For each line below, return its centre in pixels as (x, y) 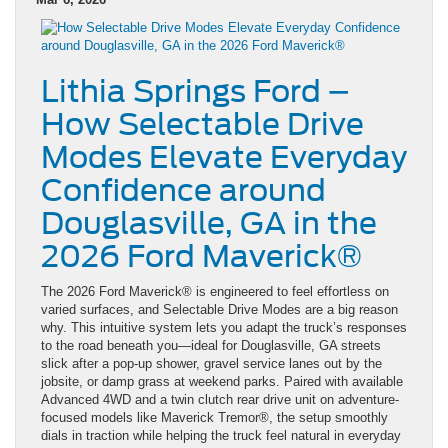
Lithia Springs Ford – (195, 90)
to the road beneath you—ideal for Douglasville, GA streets (211, 345)
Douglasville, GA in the (209, 222)
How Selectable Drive (202, 123)
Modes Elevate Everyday (224, 156)
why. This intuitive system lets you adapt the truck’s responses (224, 327)
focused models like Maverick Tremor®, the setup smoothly (214, 417)
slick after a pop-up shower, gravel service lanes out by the (211, 363)
